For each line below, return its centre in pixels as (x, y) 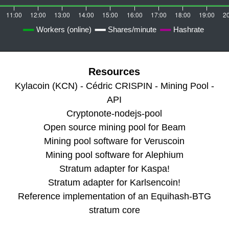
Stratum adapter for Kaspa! (114, 169)
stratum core (114, 210)
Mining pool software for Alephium (114, 155)
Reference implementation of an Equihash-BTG (114, 197)
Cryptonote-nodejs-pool (114, 114)
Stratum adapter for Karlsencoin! (114, 183)
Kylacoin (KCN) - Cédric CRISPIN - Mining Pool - (114, 86)
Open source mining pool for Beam (114, 128)
